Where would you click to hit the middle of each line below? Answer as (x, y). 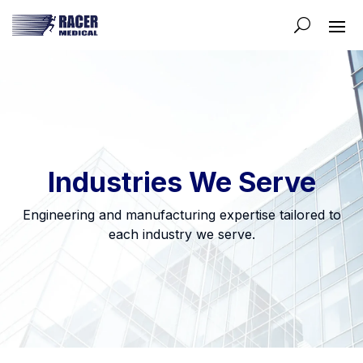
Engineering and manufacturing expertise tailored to (181, 215)
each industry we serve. (181, 234)
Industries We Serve (181, 182)
